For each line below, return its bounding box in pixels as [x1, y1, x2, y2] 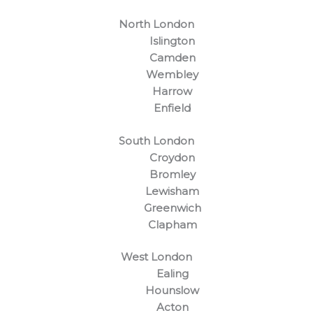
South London [119, 133, 194, 147]
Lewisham [145, 184, 199, 198]
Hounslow [145, 284, 199, 298]
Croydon [150, 150, 195, 164]
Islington [150, 34, 195, 48]
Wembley [146, 68, 198, 82]
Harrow [152, 85, 192, 99]
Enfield [154, 101, 191, 115]
